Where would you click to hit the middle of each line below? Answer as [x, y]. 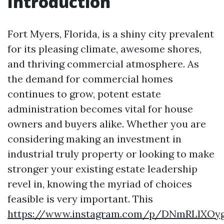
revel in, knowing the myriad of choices [100, 184]
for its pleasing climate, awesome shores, [104, 49]
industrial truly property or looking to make [111, 154]
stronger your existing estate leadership [102, 169]
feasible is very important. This [80, 199]
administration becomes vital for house [100, 109]
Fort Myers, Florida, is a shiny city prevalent [111, 34]
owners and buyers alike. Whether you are [107, 124]
